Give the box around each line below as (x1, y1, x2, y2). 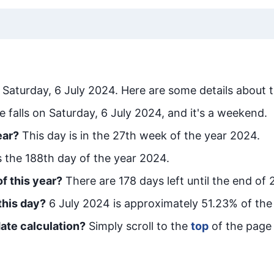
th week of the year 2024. (125, 129, 260, 142)
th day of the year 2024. (43, 152, 169, 165)
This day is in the (22, 129, 113, 142)
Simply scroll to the (89, 220, 188, 232)
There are (65, 174, 119, 187)
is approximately (110, 197, 201, 210)
